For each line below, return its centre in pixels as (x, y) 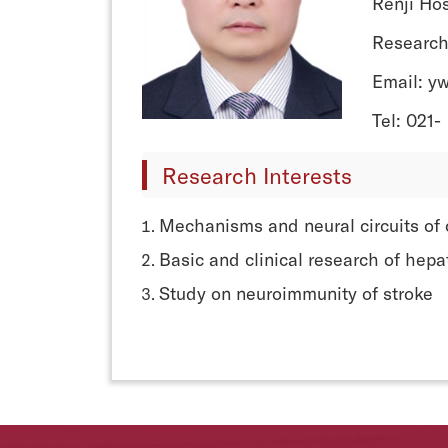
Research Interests (257, 174)
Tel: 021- (407, 119)
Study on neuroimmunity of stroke (296, 292)
